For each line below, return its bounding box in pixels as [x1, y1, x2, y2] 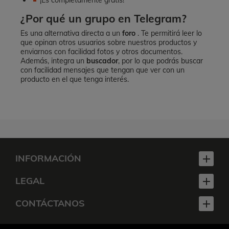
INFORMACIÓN [15, 152, 81, 164]
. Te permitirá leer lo [135, 29, 202, 38]
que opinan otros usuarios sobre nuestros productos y [20, 38, 197, 47]
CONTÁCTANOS [15, 197, 85, 209]
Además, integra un [20, 56, 86, 65]
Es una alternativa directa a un [20, 29, 122, 38]
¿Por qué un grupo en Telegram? [20, 12, 187, 25]
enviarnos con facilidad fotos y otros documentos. [20, 47, 182, 56]
